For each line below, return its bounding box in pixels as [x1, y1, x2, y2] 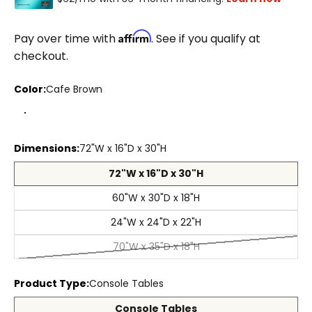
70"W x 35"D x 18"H [112, 240, 200, 254]
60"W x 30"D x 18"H [112, 191, 200, 205]
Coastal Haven [89, 113, 160, 127]
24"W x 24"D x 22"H [111, 215, 201, 230]
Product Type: [14, 276, 89, 290]
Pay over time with [14, 30, 118, 47]
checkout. [14, 47, 68, 64]
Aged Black [68, 113, 120, 127]
